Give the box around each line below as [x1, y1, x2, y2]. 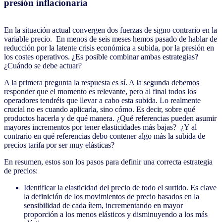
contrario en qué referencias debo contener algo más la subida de [4, 131, 205, 140]
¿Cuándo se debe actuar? [4, 61, 84, 70]
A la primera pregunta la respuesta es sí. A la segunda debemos [4, 78, 199, 87]
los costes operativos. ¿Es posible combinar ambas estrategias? [4, 52, 198, 61]
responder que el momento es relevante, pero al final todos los [4, 87, 196, 96]
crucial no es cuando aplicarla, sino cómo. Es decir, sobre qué [4, 105, 195, 113]
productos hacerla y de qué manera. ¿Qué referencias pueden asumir [4, 113, 217, 122]
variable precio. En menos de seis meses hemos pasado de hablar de [4, 34, 217, 43]
